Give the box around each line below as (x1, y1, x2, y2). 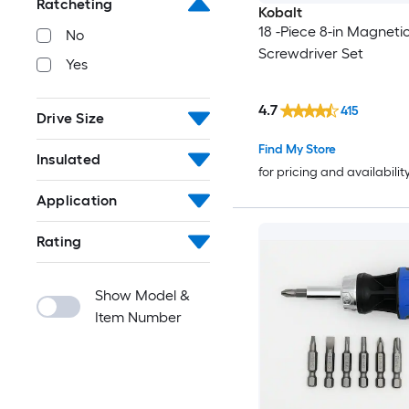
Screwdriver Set (257, 44, 363, 62)
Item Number (95, 309, 182, 327)
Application (37, 192, 118, 210)
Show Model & (95, 287, 190, 305)
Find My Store (257, 142, 336, 158)
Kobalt (257, 3, 302, 21)
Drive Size (37, 110, 105, 128)
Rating (37, 233, 82, 251)
